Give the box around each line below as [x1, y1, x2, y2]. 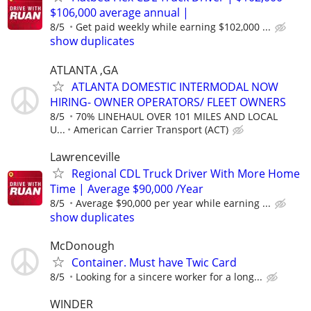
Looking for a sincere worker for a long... [76, 269, 262, 283]
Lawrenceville [50, 149, 120, 165]
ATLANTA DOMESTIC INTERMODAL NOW [72, 78, 278, 94]
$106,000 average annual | [50, 5, 189, 21]
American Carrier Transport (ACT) [74, 122, 228, 136]
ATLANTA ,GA [50, 62, 118, 78]
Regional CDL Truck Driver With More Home [72, 165, 300, 181]
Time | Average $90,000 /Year [50, 180, 203, 196]
